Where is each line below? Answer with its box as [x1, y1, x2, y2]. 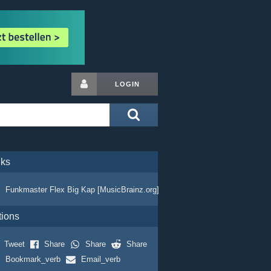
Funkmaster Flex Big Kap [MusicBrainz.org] [5, 185, 159, 194]
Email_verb [80, 255, 120, 264]
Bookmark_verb [5, 255, 60, 264]
